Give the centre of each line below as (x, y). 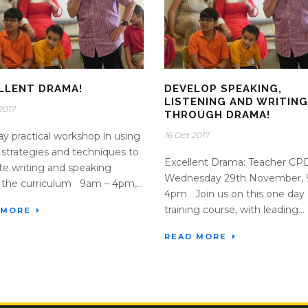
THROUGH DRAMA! (217, 115)
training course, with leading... (234, 210)
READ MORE (196, 237)
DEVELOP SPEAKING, (223, 89)
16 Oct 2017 (187, 135)
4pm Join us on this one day (234, 194)
